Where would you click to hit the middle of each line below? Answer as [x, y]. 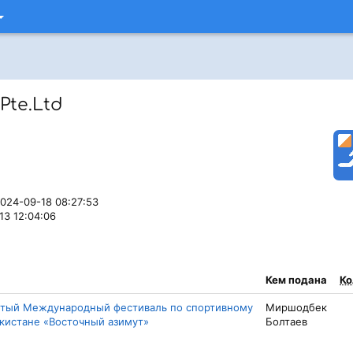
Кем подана [296, 280]
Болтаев [286, 321]
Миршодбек [296, 307]
